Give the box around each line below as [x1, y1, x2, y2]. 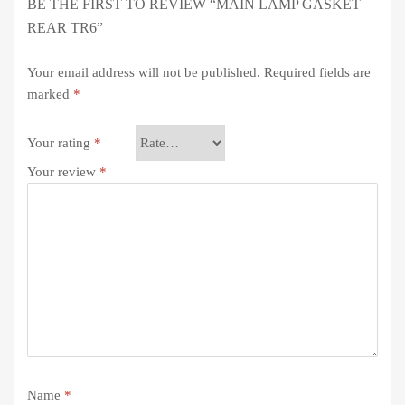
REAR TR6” [27, 19, 103, 35]
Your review [27, 165, 99, 180]
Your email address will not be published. [27, 64, 260, 80]
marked [27, 86, 73, 101]
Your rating [27, 135, 94, 150]
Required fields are [264, 64, 371, 80]
